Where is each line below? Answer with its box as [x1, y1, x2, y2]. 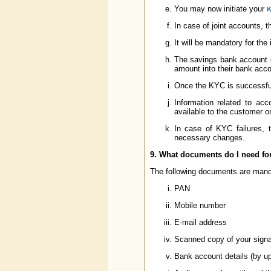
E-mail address [174, 218, 227, 227]
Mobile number [174, 201, 226, 210]
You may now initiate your [174, 4, 267, 13]
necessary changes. [174, 133, 245, 142]
